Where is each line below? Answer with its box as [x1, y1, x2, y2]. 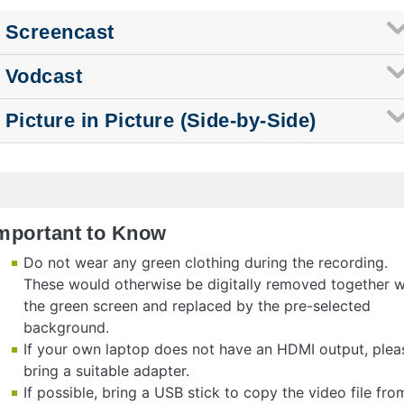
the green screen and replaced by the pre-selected [23, 296, 371, 315]
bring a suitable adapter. [23, 361, 189, 380]
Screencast [5, 20, 115, 43]
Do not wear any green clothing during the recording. [23, 252, 388, 271]
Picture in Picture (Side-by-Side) [5, 108, 317, 132]
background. [23, 317, 109, 336]
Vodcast [5, 64, 83, 87]
